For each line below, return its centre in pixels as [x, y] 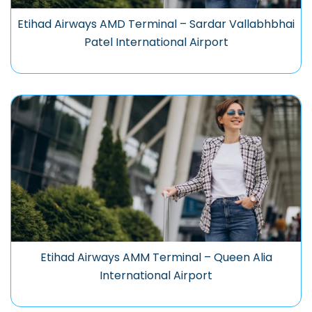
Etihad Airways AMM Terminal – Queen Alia [156, 258]
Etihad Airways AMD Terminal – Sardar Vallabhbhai [156, 24]
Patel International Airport [156, 42]
